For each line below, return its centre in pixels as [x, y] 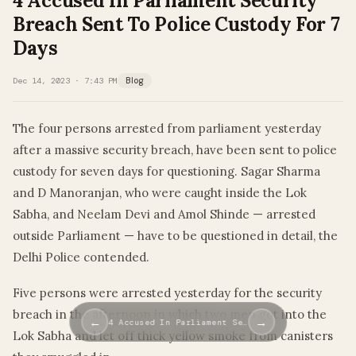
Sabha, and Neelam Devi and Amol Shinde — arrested [164, 215]
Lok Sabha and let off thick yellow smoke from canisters [173, 336]
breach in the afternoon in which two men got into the [170, 315]
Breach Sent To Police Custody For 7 [176, 25]
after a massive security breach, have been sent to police [175, 150]
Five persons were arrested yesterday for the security [167, 293]
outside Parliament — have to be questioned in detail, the [175, 236]
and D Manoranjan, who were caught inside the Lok [160, 193]
